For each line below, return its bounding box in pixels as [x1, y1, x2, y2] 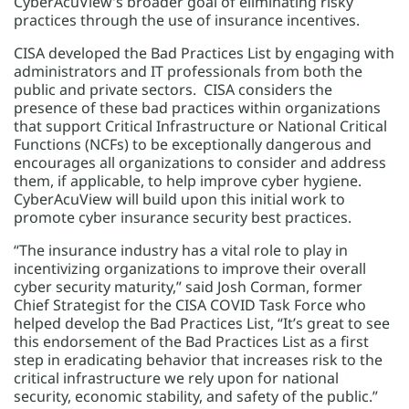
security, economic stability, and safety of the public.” [14, 386, 378, 406]
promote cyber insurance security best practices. [14, 207, 351, 227]
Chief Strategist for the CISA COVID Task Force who [14, 295, 366, 315]
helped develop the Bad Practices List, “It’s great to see [14, 313, 390, 333]
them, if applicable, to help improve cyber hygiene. [14, 171, 365, 191]
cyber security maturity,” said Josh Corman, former [14, 277, 362, 297]
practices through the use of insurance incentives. [14, 10, 360, 30]
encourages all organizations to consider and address [14, 152, 386, 173]
